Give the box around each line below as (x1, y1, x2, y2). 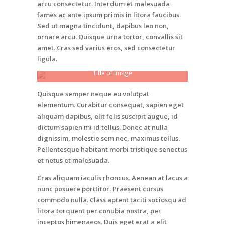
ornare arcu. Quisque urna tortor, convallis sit (37, 32, 183, 41)
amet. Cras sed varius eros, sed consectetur (37, 43, 175, 52)
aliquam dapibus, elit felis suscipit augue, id (37, 111, 178, 121)
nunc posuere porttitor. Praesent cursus (37, 184, 163, 193)
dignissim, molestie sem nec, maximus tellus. (37, 133, 180, 143)
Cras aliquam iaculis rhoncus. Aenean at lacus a (37, 173, 188, 182)
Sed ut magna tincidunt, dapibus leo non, (37, 21, 169, 30)
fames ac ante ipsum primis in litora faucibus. (37, 10, 181, 19)
